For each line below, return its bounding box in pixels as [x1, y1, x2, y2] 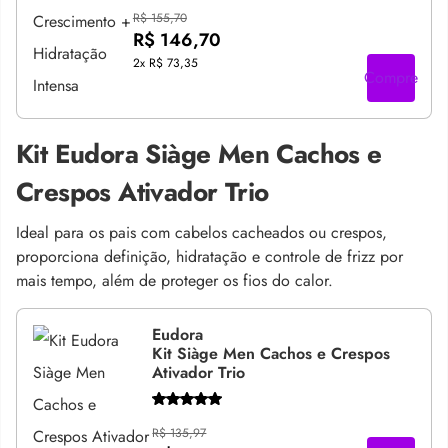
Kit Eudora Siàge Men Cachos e [16, 134, 382, 173]
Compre [364, 65, 418, 89]
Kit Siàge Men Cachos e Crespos [152, 341, 391, 365]
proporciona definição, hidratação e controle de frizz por [16, 244, 403, 268]
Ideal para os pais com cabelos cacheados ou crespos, [16, 220, 387, 244]
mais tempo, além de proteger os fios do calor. [16, 268, 333, 292]
